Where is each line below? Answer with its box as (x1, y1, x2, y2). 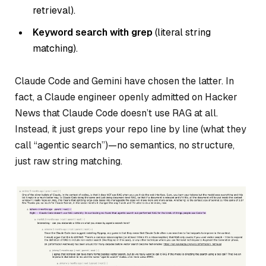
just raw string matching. (15, 155, 122, 168)
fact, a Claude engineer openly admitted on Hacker (15, 91, 237, 104)
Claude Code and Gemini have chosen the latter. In (15, 75, 234, 88)
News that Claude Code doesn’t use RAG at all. (15, 107, 218, 120)
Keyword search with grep (33, 26, 153, 39)
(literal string (153, 26, 211, 39)
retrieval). (33, 4, 75, 17)
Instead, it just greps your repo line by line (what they (15, 123, 246, 136)
